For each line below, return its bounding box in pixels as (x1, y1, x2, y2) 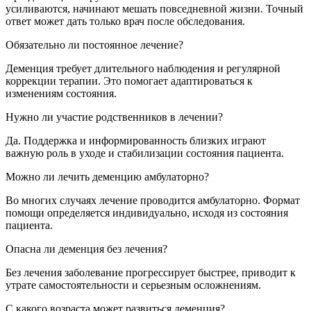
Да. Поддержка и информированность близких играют (6, 135, 266, 147)
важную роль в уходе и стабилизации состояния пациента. (6, 147, 284, 160)
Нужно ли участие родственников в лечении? (6, 111, 223, 124)
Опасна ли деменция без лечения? (6, 243, 167, 255)
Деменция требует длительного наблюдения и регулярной (6, 62, 280, 75)
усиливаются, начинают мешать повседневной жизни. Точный (6, 3, 303, 15)
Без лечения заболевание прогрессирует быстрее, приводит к (6, 267, 296, 279)
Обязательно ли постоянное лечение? (6, 39, 183, 51)
